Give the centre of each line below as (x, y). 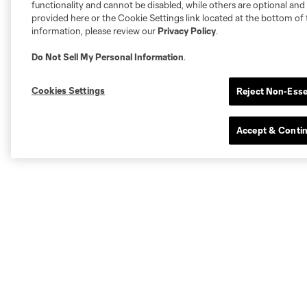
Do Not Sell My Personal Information (108, 57)
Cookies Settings (69, 90)
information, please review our (95, 31)
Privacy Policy (187, 31)
